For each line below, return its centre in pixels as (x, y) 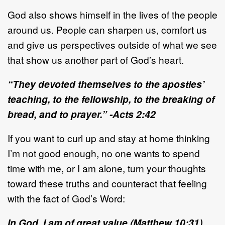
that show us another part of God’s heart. (97, 59)
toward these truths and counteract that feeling (107, 183)
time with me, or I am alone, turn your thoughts (107, 168)
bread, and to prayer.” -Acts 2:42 (82, 114)
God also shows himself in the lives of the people (113, 14)
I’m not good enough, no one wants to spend (104, 153)
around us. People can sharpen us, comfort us (107, 29)
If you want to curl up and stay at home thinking (109, 138)
